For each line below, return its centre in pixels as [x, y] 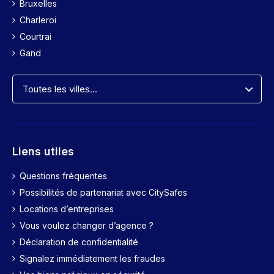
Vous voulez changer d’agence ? [87, 225]
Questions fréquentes [63, 176]
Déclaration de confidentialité [79, 242]
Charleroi [38, 20]
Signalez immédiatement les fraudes [92, 258]
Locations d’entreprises [67, 209]
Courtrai [35, 36]
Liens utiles [43, 151]
